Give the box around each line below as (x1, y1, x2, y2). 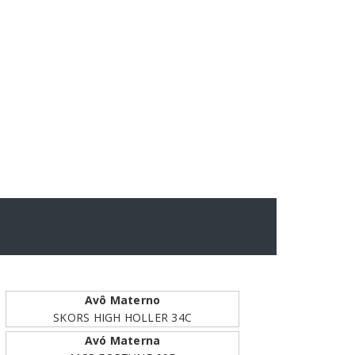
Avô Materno (84, 292, 161, 308)
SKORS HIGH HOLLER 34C (53, 310, 193, 326)
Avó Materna (84, 333, 161, 349)
